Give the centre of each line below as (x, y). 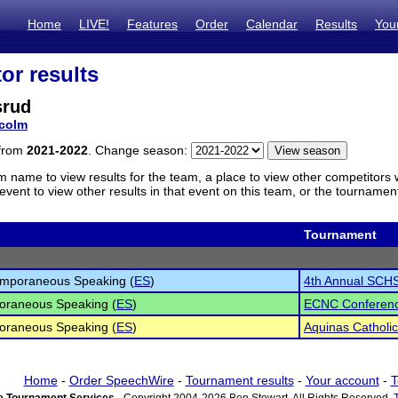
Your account (342, 380)
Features (152, 24)
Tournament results (239, 380)
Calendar (272, 24)
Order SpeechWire (121, 380)
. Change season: (139, 150)
